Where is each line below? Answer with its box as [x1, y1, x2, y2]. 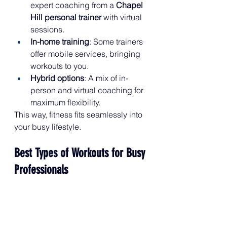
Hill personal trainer [30, 12, 101, 23]
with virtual [101, 12, 144, 23]
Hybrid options [30, 73, 84, 84]
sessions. [30, 24, 64, 35]
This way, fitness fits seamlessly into [14, 109, 144, 120]
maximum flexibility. [30, 97, 100, 108]
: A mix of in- [84, 73, 128, 84]
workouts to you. [30, 61, 89, 71]
